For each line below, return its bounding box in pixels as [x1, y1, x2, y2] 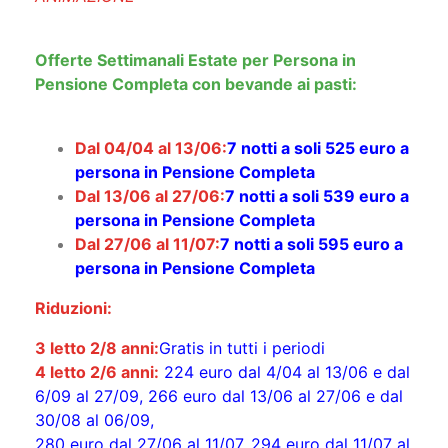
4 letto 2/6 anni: [35, 362, 159, 383]
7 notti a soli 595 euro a [220, 234, 403, 255]
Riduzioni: [35, 298, 112, 319]
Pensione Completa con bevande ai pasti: [35, 74, 357, 95]
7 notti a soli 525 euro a [227, 138, 409, 159]
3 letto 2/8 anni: [35, 338, 159, 359]
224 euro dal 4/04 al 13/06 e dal [164, 362, 410, 383]
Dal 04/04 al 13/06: [75, 138, 227, 159]
